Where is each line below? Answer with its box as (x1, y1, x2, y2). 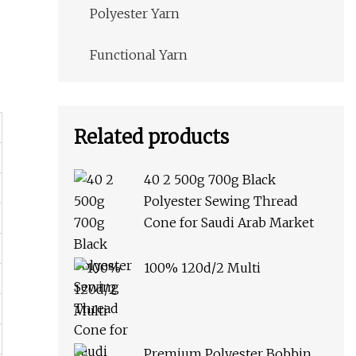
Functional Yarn (90, 47, 188, 64)
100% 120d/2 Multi (144, 260, 261, 277)
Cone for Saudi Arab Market (144, 215, 314, 231)
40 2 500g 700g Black (144, 172, 276, 188)
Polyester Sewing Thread (144, 193, 298, 210)
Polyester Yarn (90, 6, 180, 22)
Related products (74, 125, 229, 150)
